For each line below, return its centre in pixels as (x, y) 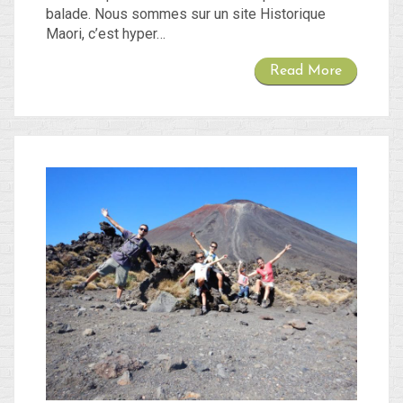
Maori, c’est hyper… (106, 33)
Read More (306, 71)
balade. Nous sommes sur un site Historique (186, 13)
